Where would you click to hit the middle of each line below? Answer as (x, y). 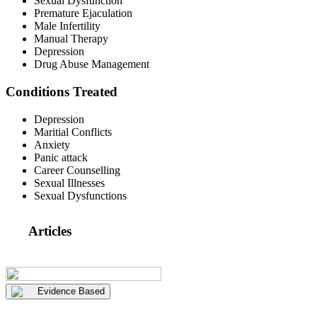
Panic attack (61, 157)
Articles (50, 231)
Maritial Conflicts (73, 132)
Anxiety (52, 144)
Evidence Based (71, 292)
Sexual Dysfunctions (80, 195)
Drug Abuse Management (92, 64)
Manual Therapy (71, 39)
